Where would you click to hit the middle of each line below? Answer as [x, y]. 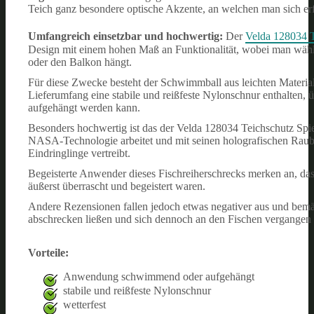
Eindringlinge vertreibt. [79, 153]
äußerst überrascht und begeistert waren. [117, 186]
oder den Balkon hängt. [80, 62]
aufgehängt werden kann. [84, 107]
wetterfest [84, 304]
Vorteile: [48, 252]
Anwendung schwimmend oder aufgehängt [159, 276]
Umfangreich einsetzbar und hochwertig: [127, 36]
